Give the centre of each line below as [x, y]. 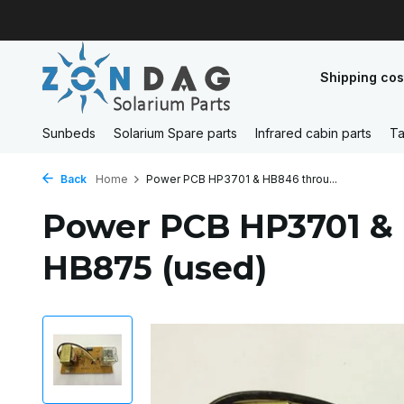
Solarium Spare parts [175, 133]
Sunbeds [69, 133]
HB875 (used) [155, 268]
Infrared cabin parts [313, 133]
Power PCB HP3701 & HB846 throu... [242, 179]
